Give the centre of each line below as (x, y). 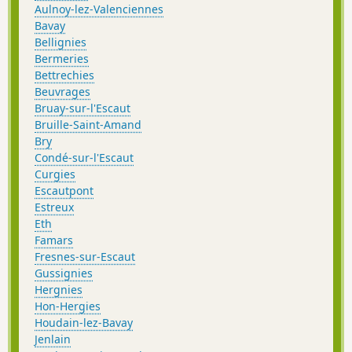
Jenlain (53, 339)
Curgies (55, 174)
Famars (54, 240)
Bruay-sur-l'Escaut (82, 108)
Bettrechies (64, 75)
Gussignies (64, 273)
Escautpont (64, 190)
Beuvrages (62, 91)
